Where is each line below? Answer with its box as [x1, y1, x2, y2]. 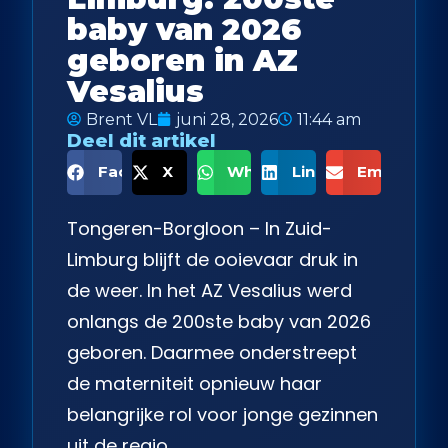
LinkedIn [291, 162, 361, 182]
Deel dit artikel [67, 129, 216, 152]
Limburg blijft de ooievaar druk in [67, 246, 358, 272]
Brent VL [86, 109, 157, 129]
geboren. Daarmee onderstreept [67, 339, 357, 365]
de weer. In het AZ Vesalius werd [67, 277, 352, 303]
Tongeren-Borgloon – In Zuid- [67, 215, 332, 241]
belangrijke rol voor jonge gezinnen [67, 401, 378, 427]
